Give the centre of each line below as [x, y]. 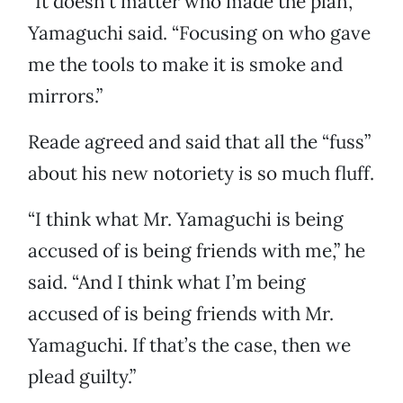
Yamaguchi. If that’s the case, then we [189, 345]
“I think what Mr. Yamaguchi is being [186, 219]
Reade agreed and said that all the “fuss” [199, 142]
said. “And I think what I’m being [167, 282]
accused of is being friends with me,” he [197, 251]
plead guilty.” [82, 377]
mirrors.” [65, 96]
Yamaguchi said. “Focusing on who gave [199, 33]
